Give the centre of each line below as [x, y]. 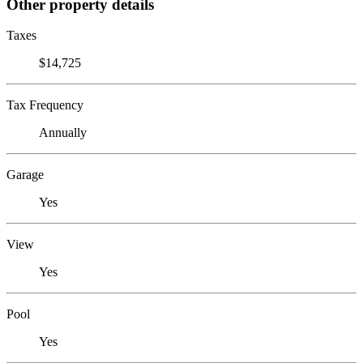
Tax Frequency [45, 105]
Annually [63, 133]
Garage [25, 175]
